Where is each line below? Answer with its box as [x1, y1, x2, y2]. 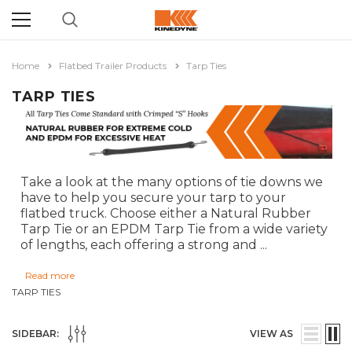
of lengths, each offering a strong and [20, 237, 260, 253]
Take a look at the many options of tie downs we [20, 174, 323, 190]
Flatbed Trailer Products [59, 60, 167, 71]
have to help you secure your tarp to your [20, 190, 286, 206]
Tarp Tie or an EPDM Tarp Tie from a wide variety [20, 222, 328, 237]
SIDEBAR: [12, 328, 59, 340]
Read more [24, 269, 75, 282]
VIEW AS [250, 328, 293, 340]
